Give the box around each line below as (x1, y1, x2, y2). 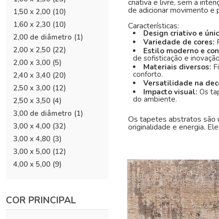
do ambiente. (133, 94, 177, 104)
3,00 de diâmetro (13, 109, 72, 118)
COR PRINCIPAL (6, 194, 76, 207)
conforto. (133, 69, 163, 79)
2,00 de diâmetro (13, 32, 72, 42)
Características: (128, 21, 179, 31)
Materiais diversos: (143, 62, 213, 72)
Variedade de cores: (143, 37, 217, 47)
